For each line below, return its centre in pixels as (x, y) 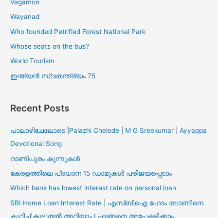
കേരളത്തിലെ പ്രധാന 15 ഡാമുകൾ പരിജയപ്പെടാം (91, 173)
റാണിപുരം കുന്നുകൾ (45, 158)
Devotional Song (36, 144)
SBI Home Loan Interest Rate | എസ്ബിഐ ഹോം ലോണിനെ (107, 203)
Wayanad (25, 17)
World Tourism (33, 61)
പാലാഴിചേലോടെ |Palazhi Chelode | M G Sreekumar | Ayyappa (109, 131)
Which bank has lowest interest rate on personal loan (93, 188)
